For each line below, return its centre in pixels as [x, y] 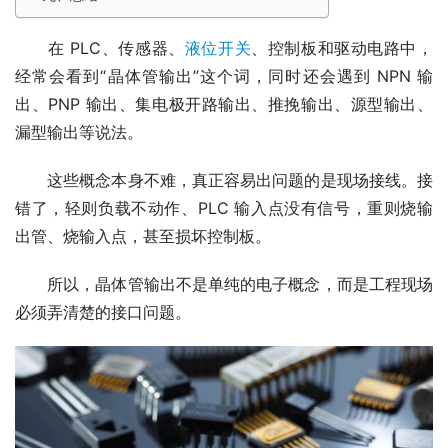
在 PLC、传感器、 [100, 48]
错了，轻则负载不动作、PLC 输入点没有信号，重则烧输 [224, 208]
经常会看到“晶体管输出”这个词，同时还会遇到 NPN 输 [224, 76]
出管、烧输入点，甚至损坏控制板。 [143, 236]
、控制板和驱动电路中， [342, 48]
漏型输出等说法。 [79, 132]
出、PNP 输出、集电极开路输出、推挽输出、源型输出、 [224, 104]
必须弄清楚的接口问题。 [103, 312]
